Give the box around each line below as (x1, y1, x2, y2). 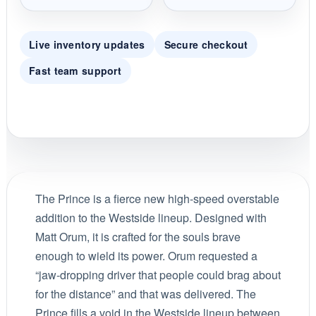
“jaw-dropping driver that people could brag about (35, 267, 281, 284)
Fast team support (29, 63, 121, 78)
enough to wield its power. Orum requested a (35, 248, 257, 265)
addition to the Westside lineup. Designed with (35, 209, 267, 226)
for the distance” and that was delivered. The (35, 286, 256, 303)
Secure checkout (164, 37, 248, 51)
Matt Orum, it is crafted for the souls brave (35, 229, 241, 245)
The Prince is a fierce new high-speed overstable (35, 190, 279, 207)
